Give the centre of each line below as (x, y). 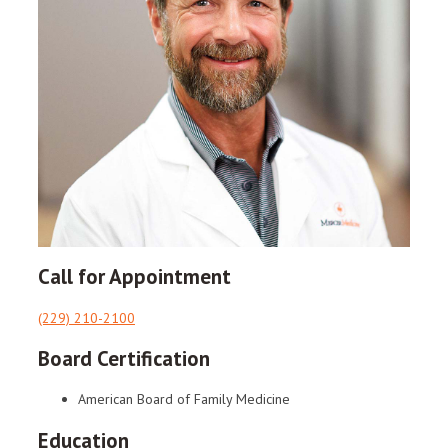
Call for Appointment (134, 277)
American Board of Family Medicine (184, 399)
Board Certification (124, 359)
